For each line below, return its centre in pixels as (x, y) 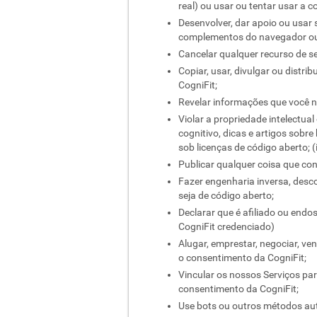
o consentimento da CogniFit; (242, 258)
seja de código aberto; (226, 195)
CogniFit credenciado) (226, 226)
